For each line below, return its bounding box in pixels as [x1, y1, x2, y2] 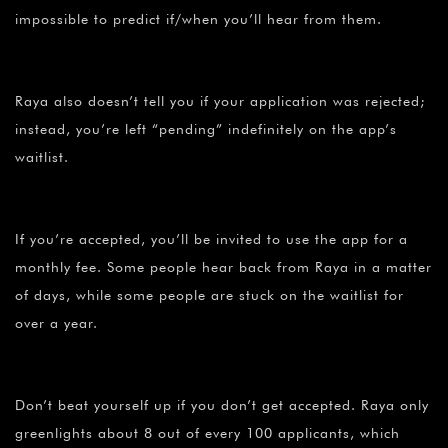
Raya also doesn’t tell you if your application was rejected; [15, 93, 425, 110]
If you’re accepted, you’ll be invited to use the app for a [15, 231, 408, 248]
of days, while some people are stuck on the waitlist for [15, 287, 404, 304]
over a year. [15, 315, 98, 332]
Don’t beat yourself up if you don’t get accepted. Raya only [15, 397, 429, 414]
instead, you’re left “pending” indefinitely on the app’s [15, 121, 397, 138]
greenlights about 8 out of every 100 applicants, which [15, 425, 400, 442]
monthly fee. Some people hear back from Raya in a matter [15, 259, 432, 276]
